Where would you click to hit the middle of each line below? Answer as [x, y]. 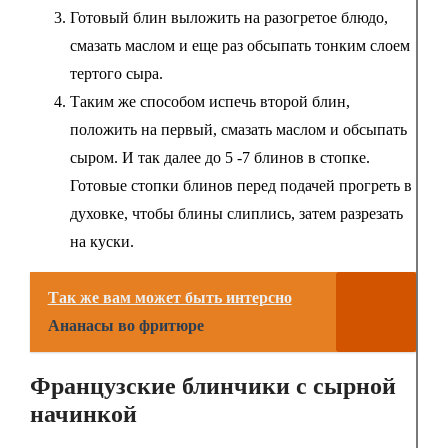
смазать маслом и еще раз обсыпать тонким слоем [239, 45]
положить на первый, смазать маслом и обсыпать [238, 129]
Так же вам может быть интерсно [169, 297]
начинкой [83, 413]
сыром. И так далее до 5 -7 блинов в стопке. [219, 157]
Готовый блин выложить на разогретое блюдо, [228, 17]
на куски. [101, 241]
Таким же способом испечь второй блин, [209, 101]
